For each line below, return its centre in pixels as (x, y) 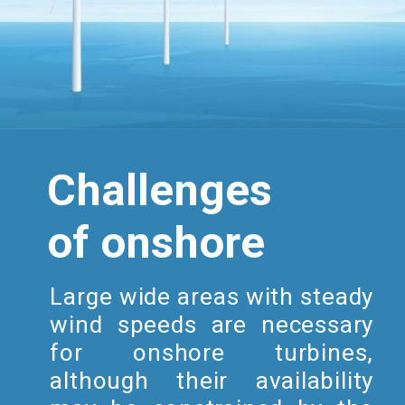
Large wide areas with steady (212, 297)
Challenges (160, 190)
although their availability (212, 381)
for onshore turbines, (212, 353)
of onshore (156, 242)
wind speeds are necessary (212, 325)
